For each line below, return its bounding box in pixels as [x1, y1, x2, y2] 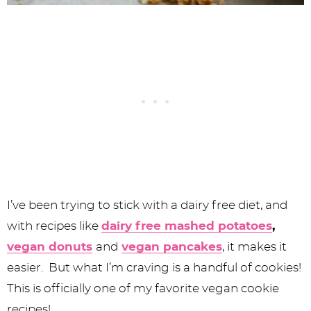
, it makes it [222, 241, 287, 253]
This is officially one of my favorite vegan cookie [7, 283, 279, 294]
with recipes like [7, 220, 101, 232]
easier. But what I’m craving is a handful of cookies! [7, 262, 304, 274]
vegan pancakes [121, 241, 222, 253]
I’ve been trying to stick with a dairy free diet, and [7, 199, 287, 211]
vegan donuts [7, 241, 92, 253]
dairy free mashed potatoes [101, 220, 272, 232]
